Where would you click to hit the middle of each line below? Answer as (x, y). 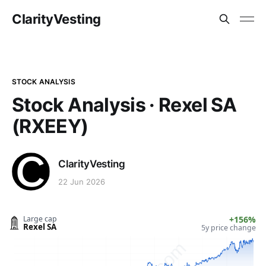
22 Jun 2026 (82, 182)
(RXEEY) (50, 126)
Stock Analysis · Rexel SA (124, 105)
